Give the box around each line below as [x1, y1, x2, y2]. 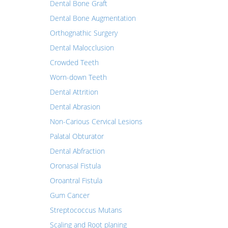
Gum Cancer [49, 190, 90, 200]
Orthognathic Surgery [49, 28, 118, 38]
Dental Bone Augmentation [49, 13, 136, 23]
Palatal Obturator [49, 131, 104, 141]
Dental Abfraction [49, 146, 105, 156]
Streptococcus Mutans [49, 205, 122, 215]
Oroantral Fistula [49, 176, 102, 185]
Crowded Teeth [49, 58, 99, 67]
